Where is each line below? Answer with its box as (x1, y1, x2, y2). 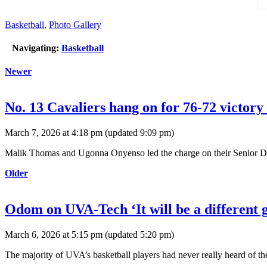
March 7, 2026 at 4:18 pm (5, 128, 103, 138)
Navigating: (12, 43, 59, 54)
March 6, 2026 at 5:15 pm (5, 229, 103, 240)
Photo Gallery (49, 19, 101, 30)
